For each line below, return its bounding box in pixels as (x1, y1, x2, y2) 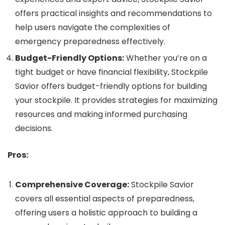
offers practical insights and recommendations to (15, 8, 212, 19)
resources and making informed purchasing (15, 108, 187, 120)
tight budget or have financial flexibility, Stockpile (15, 66, 208, 78)
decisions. (15, 123, 53, 134)
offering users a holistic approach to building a (15, 207, 197, 218)
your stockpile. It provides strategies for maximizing (15, 94, 217, 106)
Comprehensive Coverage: (15, 179, 129, 190)
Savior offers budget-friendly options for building (15, 80, 207, 92)
